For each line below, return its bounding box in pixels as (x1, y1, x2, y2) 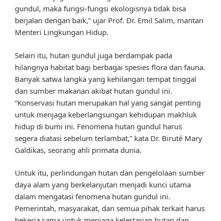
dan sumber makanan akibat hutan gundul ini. (15, 85, 172, 96)
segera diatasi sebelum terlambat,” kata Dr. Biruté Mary (15, 133, 202, 143)
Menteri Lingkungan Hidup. (15, 27, 109, 37)
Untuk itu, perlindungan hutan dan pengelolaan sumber (15, 168, 205, 178)
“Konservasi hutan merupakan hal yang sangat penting (15, 97, 201, 108)
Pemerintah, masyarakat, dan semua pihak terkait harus (15, 203, 205, 214)
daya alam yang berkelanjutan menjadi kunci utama (15, 180, 191, 190)
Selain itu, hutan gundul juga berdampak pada (15, 50, 172, 60)
